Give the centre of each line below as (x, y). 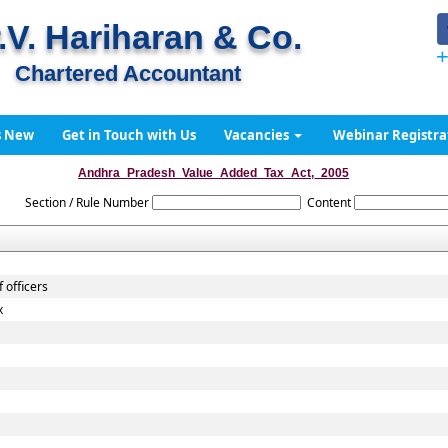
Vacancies (257, 135)
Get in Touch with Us (128, 135)
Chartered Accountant (128, 73)
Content (328, 202)
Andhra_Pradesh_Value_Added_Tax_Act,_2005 (213, 173)
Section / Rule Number (86, 202)
